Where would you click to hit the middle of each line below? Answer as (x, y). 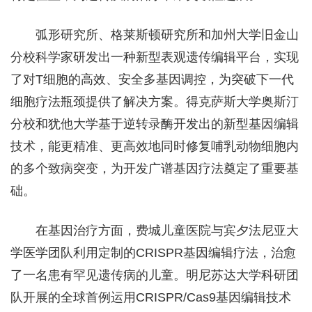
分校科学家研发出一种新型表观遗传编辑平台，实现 (155, 57)
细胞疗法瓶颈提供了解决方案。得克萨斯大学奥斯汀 (155, 101)
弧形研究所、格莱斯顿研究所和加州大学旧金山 (167, 34)
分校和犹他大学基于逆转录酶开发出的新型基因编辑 (155, 124)
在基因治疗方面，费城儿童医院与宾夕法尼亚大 (167, 230)
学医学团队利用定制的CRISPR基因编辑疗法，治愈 (153, 252)
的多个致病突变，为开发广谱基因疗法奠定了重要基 (155, 168)
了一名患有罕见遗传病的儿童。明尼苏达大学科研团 (155, 275)
